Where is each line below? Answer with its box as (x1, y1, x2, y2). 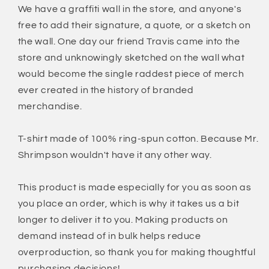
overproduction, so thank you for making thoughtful (17, 247, 256, 257)
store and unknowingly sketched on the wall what (17, 52, 245, 62)
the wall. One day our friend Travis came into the (17, 36, 240, 46)
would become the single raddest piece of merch (17, 68, 244, 79)
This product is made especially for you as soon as (17, 182, 252, 192)
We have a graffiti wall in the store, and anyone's (17, 4, 242, 14)
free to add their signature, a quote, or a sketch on (17, 20, 251, 30)
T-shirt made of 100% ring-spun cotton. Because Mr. (17, 133, 259, 144)
